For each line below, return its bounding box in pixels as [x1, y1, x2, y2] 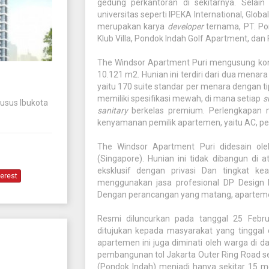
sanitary [97, 106, 128, 115]
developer [167, 22, 204, 31]
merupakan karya [97, 22, 168, 31]
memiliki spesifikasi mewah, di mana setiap [97, 94, 263, 103]
